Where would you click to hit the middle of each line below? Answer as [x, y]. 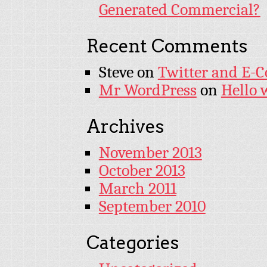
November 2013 [150, 152]
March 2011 [137, 188]
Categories [133, 242]
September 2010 [152, 206]
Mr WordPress [148, 90]
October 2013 [142, 170]
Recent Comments [167, 46]
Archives [125, 126]
